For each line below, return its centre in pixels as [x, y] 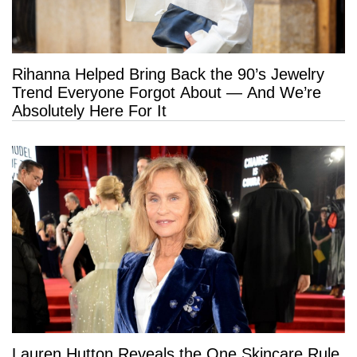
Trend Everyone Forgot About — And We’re [167, 92]
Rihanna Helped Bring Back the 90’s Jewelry [168, 74]
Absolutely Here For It [89, 110]
